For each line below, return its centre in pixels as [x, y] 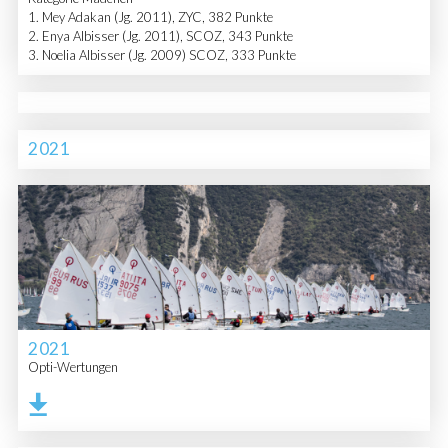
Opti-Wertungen [72, 367]
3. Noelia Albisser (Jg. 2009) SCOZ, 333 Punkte [161, 55]
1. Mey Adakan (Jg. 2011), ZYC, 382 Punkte [150, 17]
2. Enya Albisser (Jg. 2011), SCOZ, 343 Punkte [160, 36]
